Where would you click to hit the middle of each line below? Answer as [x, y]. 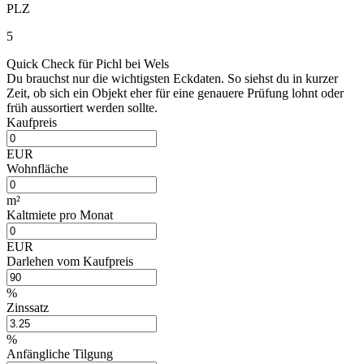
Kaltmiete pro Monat [60, 214]
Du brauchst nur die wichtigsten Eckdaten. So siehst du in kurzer [172, 78]
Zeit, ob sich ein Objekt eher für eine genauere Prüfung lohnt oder [175, 93]
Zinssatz [28, 307]
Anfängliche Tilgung [60, 353]
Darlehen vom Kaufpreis [70, 261]
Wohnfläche [37, 168]
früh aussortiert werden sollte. [82, 107]
